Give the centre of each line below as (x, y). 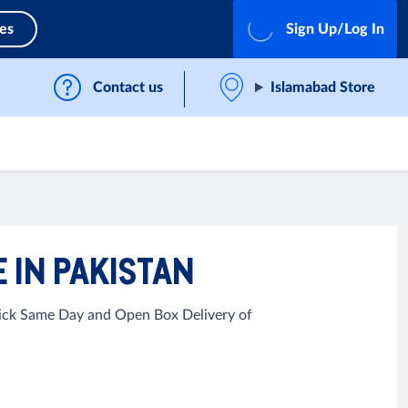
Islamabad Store (323, 87)
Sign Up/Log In (335, 29)
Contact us (128, 87)
